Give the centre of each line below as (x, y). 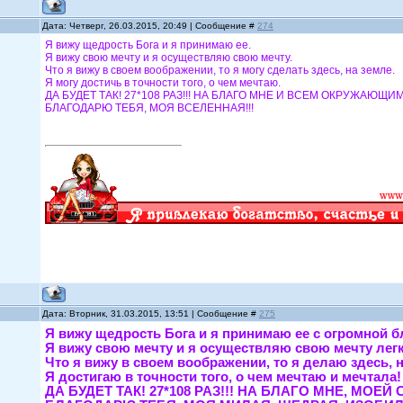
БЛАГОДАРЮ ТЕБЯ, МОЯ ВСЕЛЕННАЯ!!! (150, 108)
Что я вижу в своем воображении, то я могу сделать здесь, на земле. (220, 70)
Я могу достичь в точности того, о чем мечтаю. (163, 83)
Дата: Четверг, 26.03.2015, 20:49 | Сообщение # (150, 26)
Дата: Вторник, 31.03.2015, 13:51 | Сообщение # (151, 313)
